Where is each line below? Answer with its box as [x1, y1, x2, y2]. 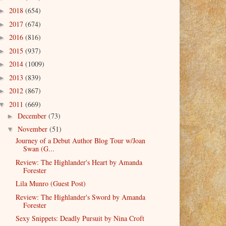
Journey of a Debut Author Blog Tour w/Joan [15, 136, 145, 146]
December [17, 110, 48, 121]
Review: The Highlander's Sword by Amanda [15, 192, 145, 202]
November [17, 124, 49, 134]
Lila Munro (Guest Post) [15, 179, 86, 189]
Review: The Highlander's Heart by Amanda [15, 157, 142, 167]
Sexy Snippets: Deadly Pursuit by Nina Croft [15, 213, 144, 223]
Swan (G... [23, 144, 54, 154]
